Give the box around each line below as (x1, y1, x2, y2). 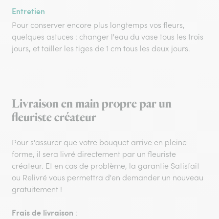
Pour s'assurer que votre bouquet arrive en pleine (12, 137, 187, 147)
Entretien (12, 5, 45, 17)
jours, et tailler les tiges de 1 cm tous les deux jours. (12, 44, 190, 53)
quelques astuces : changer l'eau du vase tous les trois (12, 32, 203, 42)
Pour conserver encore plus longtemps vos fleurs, (12, 20, 185, 30)
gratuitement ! (12, 184, 62, 194)
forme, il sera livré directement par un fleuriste (12, 149, 176, 159)
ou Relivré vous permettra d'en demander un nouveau (12, 173, 203, 182)
